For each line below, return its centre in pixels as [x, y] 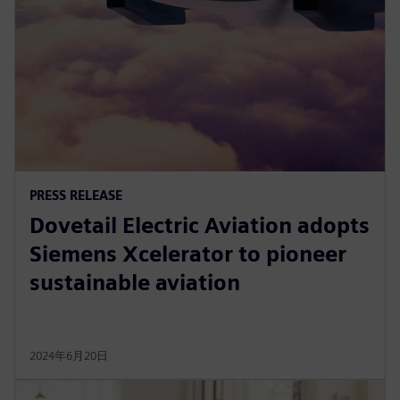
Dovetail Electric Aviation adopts [200, 225]
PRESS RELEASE [76, 195]
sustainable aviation [135, 282]
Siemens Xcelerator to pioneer [188, 254]
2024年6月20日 [69, 355]
